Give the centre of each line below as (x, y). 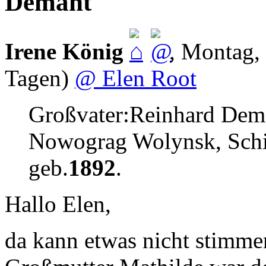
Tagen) (37, 78)
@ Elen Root (136, 78)
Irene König (64, 52)
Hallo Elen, (58, 204)
